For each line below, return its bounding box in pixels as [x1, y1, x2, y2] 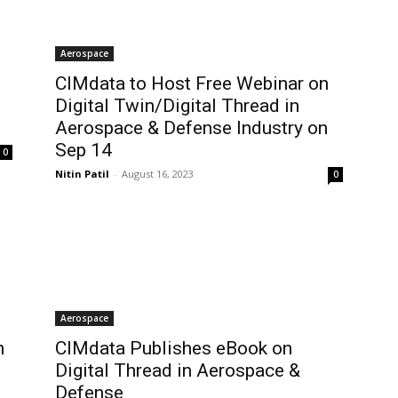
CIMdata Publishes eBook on [55, 338, 292, 359]
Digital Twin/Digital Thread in [55, 95, 299, 116]
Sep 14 [55, 139, 112, 161]
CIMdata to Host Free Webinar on [55, 73, 329, 94]
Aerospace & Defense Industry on [55, 117, 328, 139]
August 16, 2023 [122, 167, 194, 180]
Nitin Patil [55, 167, 109, 180]
